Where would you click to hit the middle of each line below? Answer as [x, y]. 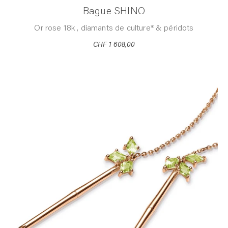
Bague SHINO [114, 12]
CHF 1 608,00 [114, 46]
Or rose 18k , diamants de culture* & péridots [114, 29]
